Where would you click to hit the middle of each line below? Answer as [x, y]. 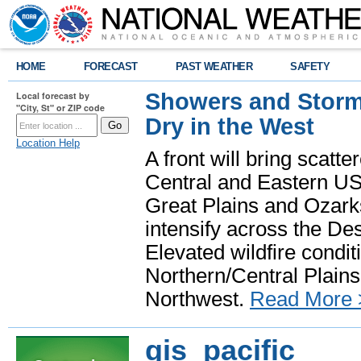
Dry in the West [230, 127]
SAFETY [310, 66]
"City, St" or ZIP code [60, 108]
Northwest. [197, 299]
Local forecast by [53, 95]
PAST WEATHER [214, 66]
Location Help [48, 143]
